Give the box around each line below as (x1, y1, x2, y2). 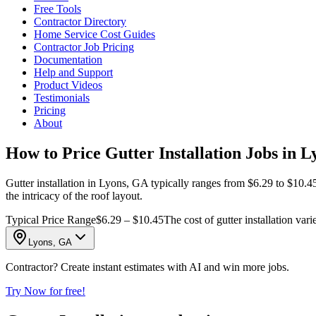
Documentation (34, 54, 102, 66)
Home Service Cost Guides (34, 28, 155, 40)
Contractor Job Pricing (34, 41, 134, 53)
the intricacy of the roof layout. (6, 189, 142, 202)
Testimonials (34, 92, 90, 104)
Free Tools (34, 3, 81, 15)
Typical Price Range (6, 213, 96, 226)
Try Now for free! (6, 284, 85, 297)
